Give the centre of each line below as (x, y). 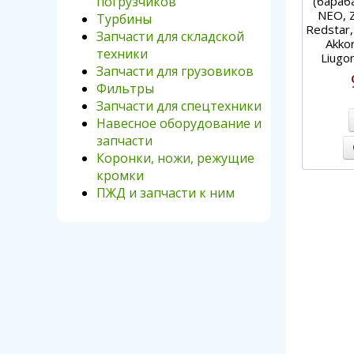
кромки (120, 175)
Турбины (124, 19)
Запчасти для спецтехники (179, 106)
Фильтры (125, 88)
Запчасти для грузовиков (175, 71)
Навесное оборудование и (179, 123)
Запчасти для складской (170, 36)
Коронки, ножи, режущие (175, 158)
